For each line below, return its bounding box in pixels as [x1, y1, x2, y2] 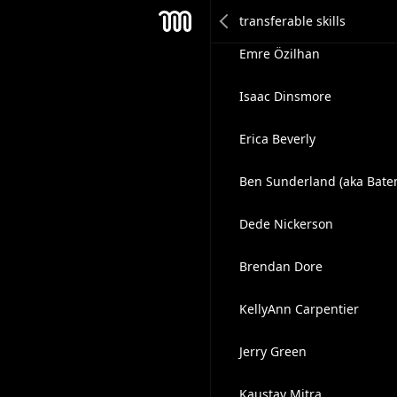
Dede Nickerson [238, 215, 333, 232]
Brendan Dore [238, 258, 323, 275]
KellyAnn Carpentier [238, 300, 359, 317]
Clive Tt [238, 3, 283, 19]
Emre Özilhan [238, 45, 320, 62]
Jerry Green [238, 343, 307, 360]
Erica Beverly [238, 130, 315, 147]
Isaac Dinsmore [238, 88, 331, 105]
